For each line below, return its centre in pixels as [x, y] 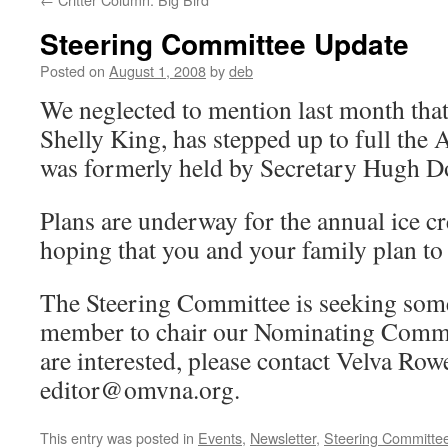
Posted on [72, 70]
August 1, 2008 [157, 70]
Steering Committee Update [224, 43]
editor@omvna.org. [140, 389]
